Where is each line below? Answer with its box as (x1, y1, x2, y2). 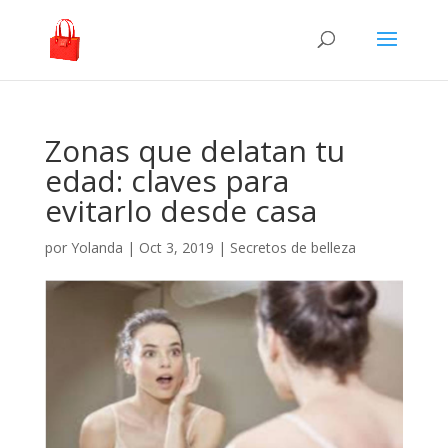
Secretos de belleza (229, 238, 356, 257)
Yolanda (70, 238, 123, 257)
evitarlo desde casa (44, 190, 317, 231)
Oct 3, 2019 (138, 238, 214, 257)
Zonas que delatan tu (44, 130, 345, 171)
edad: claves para (44, 160, 289, 201)
